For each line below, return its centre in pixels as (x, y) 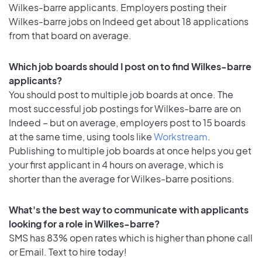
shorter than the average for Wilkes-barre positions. (122, 178)
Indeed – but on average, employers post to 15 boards (127, 122)
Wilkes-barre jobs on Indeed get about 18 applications (129, 22)
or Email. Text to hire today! (68, 251)
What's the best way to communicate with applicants (129, 209)
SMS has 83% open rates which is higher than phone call (131, 237)
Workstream (181, 136)
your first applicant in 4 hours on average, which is (116, 164)
